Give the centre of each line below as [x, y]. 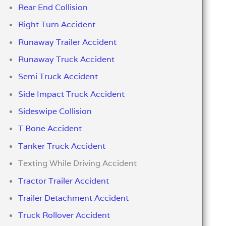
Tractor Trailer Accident [63, 181]
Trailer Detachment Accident [73, 198]
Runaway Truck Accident [66, 59]
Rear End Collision [53, 7]
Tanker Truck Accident [62, 146]
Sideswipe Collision [55, 111]
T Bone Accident [50, 129]
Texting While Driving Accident [77, 163]
